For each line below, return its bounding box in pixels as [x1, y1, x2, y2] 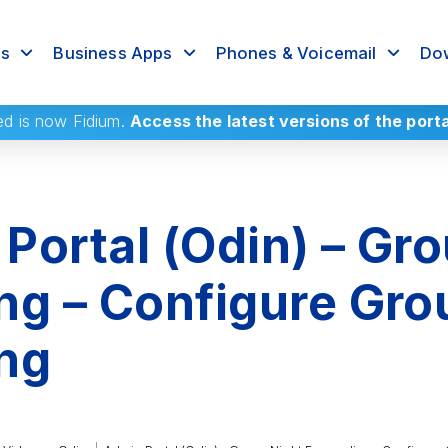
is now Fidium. [13, 111, 130, 132]
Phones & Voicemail [215, 42, 377, 63]
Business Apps [53, 42, 173, 63]
